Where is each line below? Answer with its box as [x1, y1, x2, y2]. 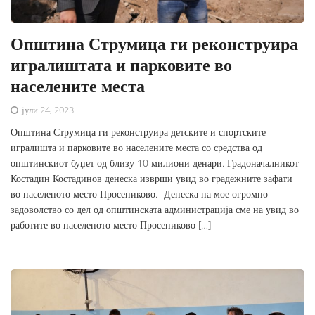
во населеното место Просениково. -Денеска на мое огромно [11, 187, 268, 201]
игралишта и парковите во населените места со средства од [11, 141, 262, 155]
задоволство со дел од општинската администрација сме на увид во [11, 202, 299, 217]
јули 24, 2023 [20, 103, 74, 117]
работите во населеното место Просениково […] [11, 218, 211, 232]
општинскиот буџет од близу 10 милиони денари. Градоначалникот [11, 156, 299, 170]
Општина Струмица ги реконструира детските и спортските [11, 125, 266, 139]
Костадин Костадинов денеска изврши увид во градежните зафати [11, 172, 292, 186]
